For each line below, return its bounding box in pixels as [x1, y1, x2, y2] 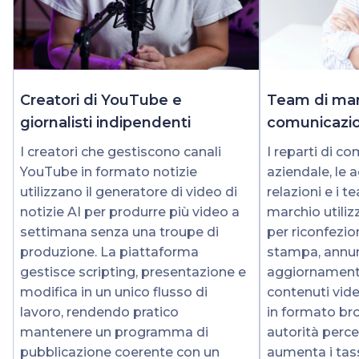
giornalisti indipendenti [20, 113, 191, 131]
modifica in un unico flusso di [20, 284, 208, 300]
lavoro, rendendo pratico [20, 304, 179, 320]
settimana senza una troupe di [20, 224, 219, 240]
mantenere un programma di [20, 324, 208, 340]
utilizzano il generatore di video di [20, 184, 237, 200]
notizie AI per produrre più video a [20, 204, 240, 220]
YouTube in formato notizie [20, 163, 197, 179]
